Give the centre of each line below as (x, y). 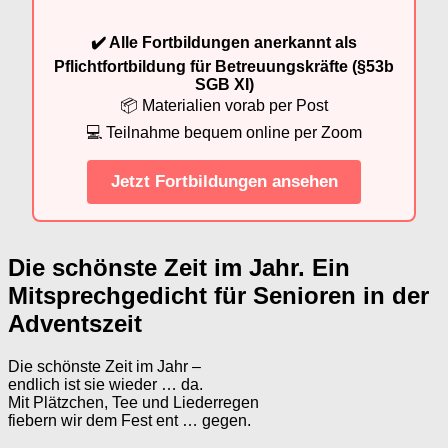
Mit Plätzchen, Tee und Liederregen (133, 402)
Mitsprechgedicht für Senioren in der (218, 295)
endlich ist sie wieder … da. (105, 384)
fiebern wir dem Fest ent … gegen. (129, 420)
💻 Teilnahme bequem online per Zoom (224, 132)
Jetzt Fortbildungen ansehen (224, 182)
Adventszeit (75, 323)
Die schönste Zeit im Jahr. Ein (179, 267)
